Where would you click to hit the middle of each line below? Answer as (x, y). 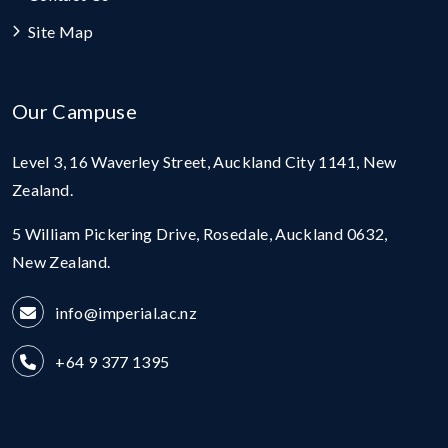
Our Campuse (74, 111)
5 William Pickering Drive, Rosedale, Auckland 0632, (200, 234)
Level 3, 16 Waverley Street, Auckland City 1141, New (204, 162)
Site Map (60, 31)
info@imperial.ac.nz (125, 313)
